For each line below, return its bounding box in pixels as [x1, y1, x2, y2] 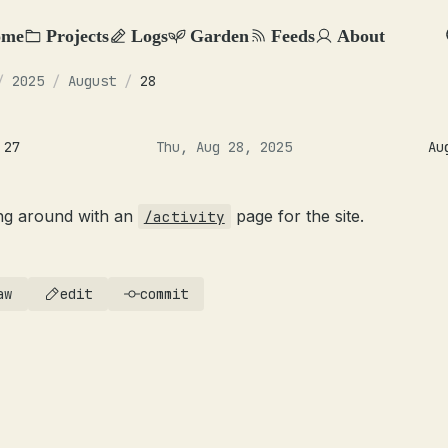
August [68, 72, 116, 90]
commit [140, 285, 188, 303]
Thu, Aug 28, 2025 [156, 138, 292, 156]
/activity [143, 207, 225, 226]
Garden [190, 25, 249, 46]
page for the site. [230, 206, 364, 226]
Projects [46, 25, 109, 46]
